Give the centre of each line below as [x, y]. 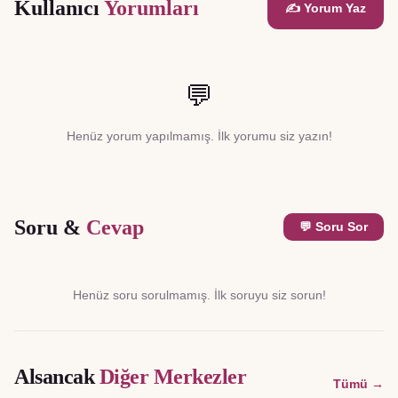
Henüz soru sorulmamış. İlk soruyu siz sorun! [199, 295]
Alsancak [55, 376]
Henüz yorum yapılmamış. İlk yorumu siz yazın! [199, 135]
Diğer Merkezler [173, 376]
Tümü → [358, 383]
